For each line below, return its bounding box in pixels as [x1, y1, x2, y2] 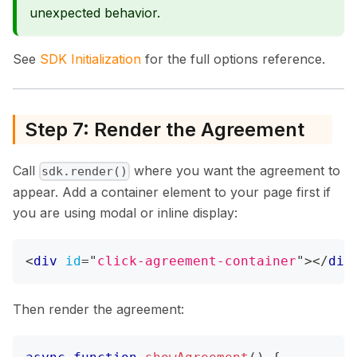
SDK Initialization [40, 51, 141, 68]
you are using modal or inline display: [13, 204, 237, 221]
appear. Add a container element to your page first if [13, 183, 331, 200]
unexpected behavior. [29, 5, 160, 22]
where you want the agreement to [130, 162, 341, 178]
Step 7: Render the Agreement [25, 117, 304, 141]
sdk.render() [41, 163, 128, 178]
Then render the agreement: [13, 300, 184, 317]
